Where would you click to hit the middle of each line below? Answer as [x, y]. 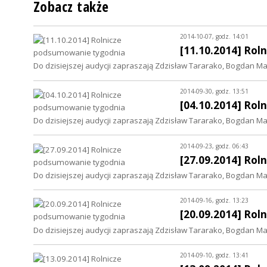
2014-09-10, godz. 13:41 [214, 255]
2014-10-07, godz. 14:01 [214, 37]
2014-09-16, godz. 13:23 [214, 201]
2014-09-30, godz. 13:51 [214, 91]
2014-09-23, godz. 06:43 [214, 146]
